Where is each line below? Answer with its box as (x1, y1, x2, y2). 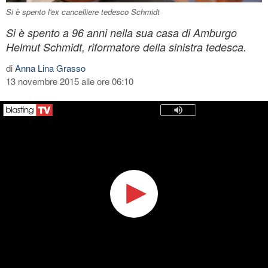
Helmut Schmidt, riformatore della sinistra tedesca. (6, 39, 246, 54)
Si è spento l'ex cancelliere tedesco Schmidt (6, 5, 160, 17)
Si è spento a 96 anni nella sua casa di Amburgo (6, 25, 237, 40)
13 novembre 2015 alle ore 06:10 (6, 74, 133, 87)
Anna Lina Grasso (15, 61, 86, 74)
